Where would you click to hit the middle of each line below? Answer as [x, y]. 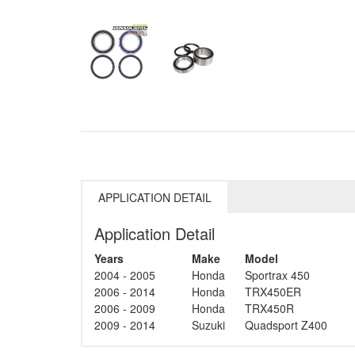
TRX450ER [273, 291]
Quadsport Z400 [286, 324]
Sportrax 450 [277, 275]
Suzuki [208, 324]
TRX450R [269, 308]
